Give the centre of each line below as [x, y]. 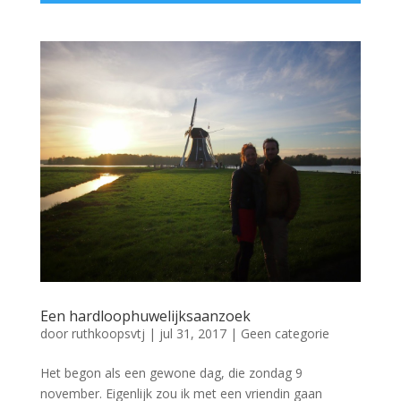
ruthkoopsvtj [108, 334]
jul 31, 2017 [192, 334]
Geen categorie [285, 334]
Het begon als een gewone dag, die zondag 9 [171, 373]
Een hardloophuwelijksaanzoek [145, 316]
